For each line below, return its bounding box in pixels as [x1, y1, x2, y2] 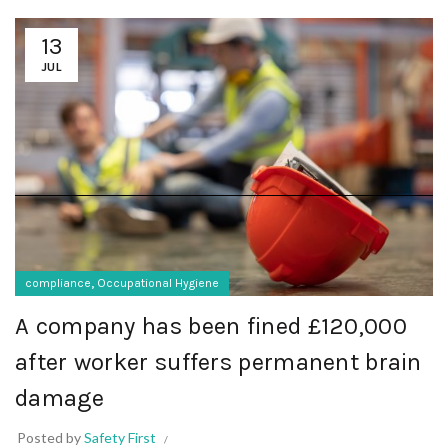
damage [15, 383, 104, 412]
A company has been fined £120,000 [15, 311, 407, 340]
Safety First [84, 428, 156, 446]
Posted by [17, 428, 84, 446]
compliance [25, 275, 91, 290]
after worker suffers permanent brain [15, 347, 422, 376]
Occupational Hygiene [97, 275, 219, 290]
